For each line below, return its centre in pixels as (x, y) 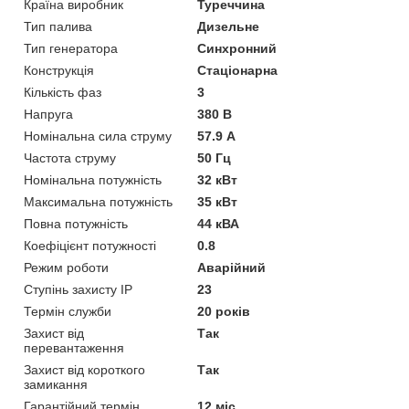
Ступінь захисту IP (78, 289)
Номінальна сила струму (98, 136)
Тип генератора (71, 48)
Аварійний (232, 267)
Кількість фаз (63, 92)
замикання (56, 384)
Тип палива (58, 26)
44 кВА (219, 223)
